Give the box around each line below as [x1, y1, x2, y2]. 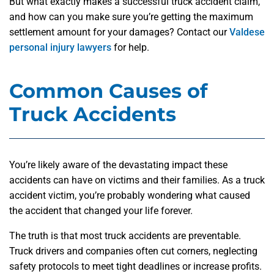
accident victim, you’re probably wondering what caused [9, 190, 250, 202]
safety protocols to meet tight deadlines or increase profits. [9, 261, 262, 273]
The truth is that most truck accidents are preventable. [9, 230, 241, 242]
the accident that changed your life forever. [9, 205, 193, 217]
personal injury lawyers [9, 42, 111, 54]
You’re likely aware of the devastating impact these [9, 159, 228, 171]
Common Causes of [9, 79, 207, 103]
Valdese [229, 26, 265, 39]
